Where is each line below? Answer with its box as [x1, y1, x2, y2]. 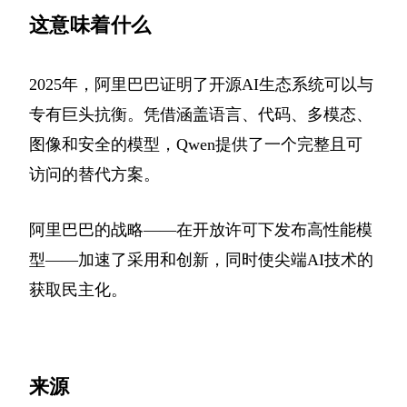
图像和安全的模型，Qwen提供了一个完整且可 [29, 134, 362, 154]
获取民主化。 [29, 280, 127, 299]
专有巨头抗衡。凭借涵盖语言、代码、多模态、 [29, 104, 372, 124]
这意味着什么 [29, 13, 152, 36]
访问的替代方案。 [29, 164, 160, 184]
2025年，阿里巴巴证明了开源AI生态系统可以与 [29, 74, 373, 94]
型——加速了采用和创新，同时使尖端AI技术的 [29, 250, 373, 269]
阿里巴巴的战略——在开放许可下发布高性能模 [29, 220, 372, 239]
